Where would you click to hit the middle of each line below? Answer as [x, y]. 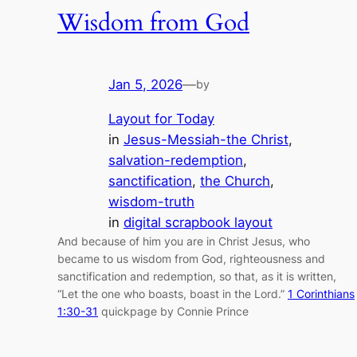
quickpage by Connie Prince [173, 311]
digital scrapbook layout [198, 222]
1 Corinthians [321, 293]
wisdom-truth [151, 201]
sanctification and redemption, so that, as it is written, [197, 276]
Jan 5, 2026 [145, 85]
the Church [235, 180]
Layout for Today [161, 118]
